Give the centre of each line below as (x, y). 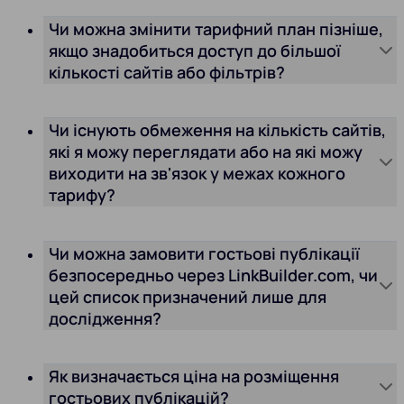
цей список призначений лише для (188, 296)
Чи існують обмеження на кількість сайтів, (217, 130)
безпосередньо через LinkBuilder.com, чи (213, 275)
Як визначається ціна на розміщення (194, 376)
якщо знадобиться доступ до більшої (195, 50)
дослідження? (105, 318)
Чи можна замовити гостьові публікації (204, 253)
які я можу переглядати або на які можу (206, 152)
